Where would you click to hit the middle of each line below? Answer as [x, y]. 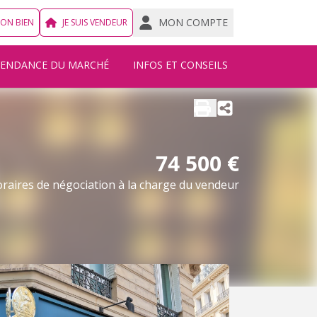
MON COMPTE [193, 22]
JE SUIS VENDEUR [95, 22]
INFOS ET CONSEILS [180, 65]
